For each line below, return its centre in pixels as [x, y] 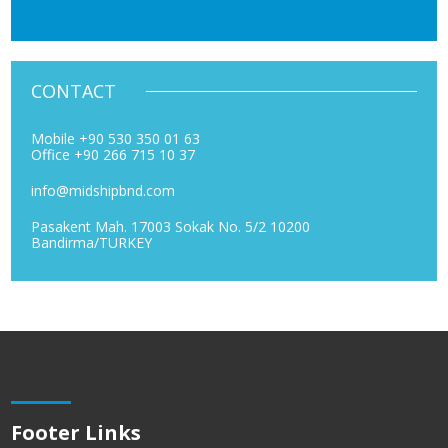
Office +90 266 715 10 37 [113, 154]
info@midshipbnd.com [103, 190]
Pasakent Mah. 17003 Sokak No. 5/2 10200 [171, 226]
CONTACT [74, 90]
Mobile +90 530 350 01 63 [116, 138]
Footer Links [76, 432]
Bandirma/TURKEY [92, 242]
